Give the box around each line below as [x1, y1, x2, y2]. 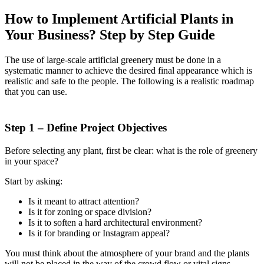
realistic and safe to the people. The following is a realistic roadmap [5, 76, 254, 87]
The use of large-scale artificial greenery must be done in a [5, 55, 221, 65]
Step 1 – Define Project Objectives [5, 121, 167, 134]
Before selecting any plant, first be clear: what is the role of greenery [5, 145, 258, 156]
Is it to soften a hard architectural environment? [28, 217, 202, 227]
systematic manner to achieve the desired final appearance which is [5, 65, 252, 76]
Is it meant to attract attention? [28, 196, 139, 206]
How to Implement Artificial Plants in [5, 11, 233, 27]
